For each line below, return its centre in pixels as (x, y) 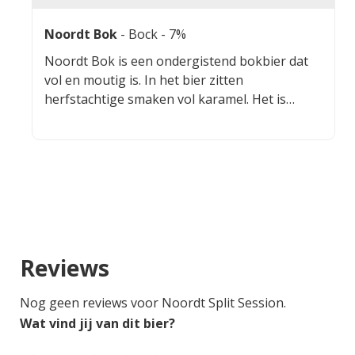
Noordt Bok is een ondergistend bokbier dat (176, 61)
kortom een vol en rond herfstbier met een (172, 118)
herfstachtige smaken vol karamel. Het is (165, 99)
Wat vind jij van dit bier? (97, 323)
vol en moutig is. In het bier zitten (144, 80)
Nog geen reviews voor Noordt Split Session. (153, 302)
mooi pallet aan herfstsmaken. (136, 137)
